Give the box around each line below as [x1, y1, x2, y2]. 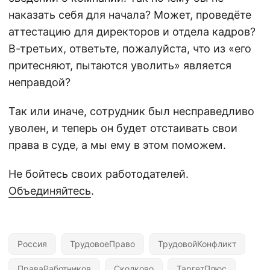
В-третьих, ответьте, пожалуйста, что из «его [8, 42, 251, 55]
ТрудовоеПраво [70, 238, 135, 249]
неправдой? [8, 75, 71, 89]
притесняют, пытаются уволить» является [8, 58, 231, 72]
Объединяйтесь [8, 184, 91, 197]
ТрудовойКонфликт [158, 238, 236, 249]
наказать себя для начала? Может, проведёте [8, 8, 251, 21]
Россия [17, 238, 47, 249]
